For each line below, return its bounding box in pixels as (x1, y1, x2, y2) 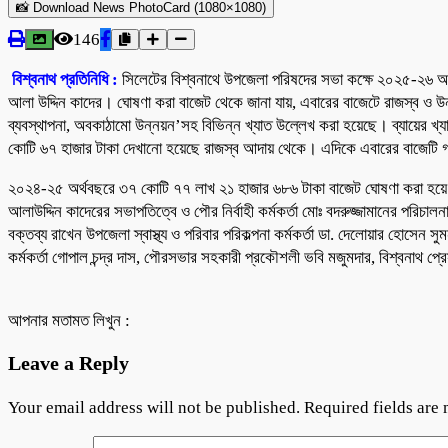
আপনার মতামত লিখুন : (8, 310, 130, 330)
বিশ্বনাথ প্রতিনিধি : (8, 69, 118, 89)
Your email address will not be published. (8, 397, 300, 417)
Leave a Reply (8, 351, 129, 374)
